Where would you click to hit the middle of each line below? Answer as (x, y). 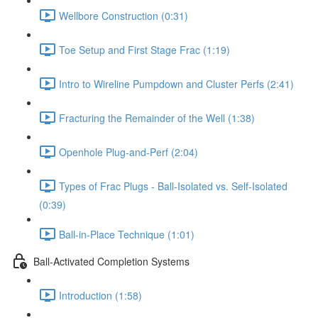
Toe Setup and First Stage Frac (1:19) (144, 49)
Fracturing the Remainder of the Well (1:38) (157, 117)
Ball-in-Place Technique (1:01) (127, 234)
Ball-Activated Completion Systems (111, 261)
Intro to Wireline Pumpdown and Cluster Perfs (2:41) (176, 83)
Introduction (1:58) (100, 295)
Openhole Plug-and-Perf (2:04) (128, 152)
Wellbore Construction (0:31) (124, 15)
